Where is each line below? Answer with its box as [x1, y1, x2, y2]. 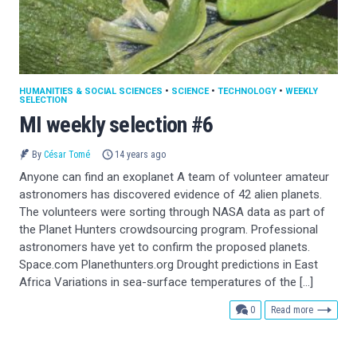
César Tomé [43, 148, 90, 160]
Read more [271, 304, 313, 316]
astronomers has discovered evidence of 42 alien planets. [19, 186, 322, 202]
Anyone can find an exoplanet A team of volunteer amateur [19, 169, 329, 184]
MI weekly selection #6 [19, 111, 214, 138]
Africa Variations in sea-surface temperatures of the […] [19, 274, 313, 289]
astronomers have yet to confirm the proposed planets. [19, 239, 310, 254]
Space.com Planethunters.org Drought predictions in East [19, 257, 318, 272]
